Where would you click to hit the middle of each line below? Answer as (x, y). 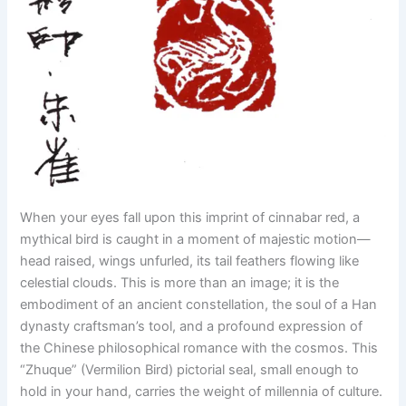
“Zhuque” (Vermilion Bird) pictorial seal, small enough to (190, 370)
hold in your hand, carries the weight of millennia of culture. (202, 392)
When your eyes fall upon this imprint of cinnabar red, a (190, 218)
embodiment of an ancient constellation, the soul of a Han (199, 305)
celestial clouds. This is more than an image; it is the (180, 283)
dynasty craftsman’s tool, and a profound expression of (192, 327)
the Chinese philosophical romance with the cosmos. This (199, 348)
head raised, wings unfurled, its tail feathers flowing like (190, 261)
